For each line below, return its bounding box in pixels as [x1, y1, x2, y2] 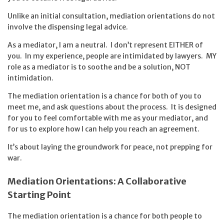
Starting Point [7, 188, 71, 200]
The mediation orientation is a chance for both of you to [7, 91, 201, 101]
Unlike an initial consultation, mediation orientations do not [7, 11, 215, 21]
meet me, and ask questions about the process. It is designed [7, 102, 216, 112]
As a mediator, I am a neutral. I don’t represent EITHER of [7, 40, 203, 50]
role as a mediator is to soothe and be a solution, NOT [7, 62, 190, 72]
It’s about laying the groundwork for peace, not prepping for [7, 142, 212, 152]
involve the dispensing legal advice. [7, 22, 128, 32]
